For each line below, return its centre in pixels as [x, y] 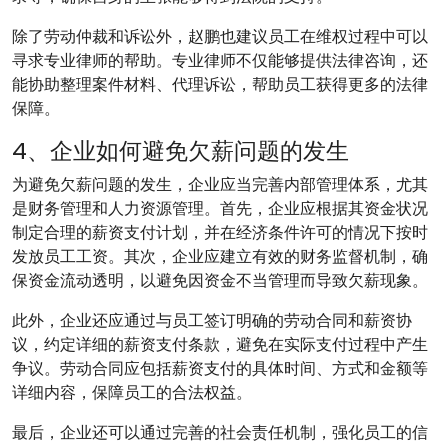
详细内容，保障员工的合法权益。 [132, 392]
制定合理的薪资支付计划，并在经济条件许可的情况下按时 [220, 232]
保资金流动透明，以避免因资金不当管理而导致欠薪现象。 [220, 280]
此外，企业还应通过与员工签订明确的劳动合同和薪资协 [212, 320]
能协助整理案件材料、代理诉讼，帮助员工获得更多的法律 [220, 84]
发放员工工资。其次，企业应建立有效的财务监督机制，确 [220, 256]
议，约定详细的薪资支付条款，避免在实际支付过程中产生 [220, 344]
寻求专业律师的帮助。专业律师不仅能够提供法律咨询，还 [220, 60]
